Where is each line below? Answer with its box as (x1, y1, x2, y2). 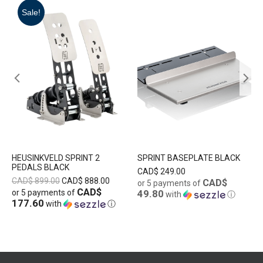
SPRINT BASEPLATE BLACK (137, 153, 240, 163)
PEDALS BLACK (12, 163, 69, 173)
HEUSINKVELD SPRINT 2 (12, 153, 100, 163)
